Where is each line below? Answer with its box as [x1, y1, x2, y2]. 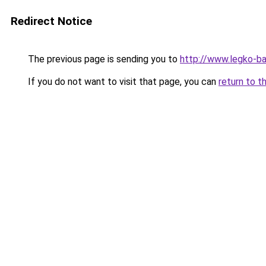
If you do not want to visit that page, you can [26, 76, 218, 87]
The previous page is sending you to [26, 53, 180, 65]
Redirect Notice [11, 14, 92, 28]
